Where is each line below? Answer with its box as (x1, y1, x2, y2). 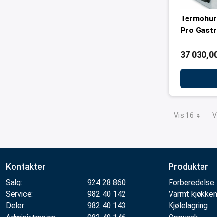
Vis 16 (174, 111, 194, 119)
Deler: (6, 201, 26, 210)
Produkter (169, 161, 208, 171)
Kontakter (6, 161, 46, 171)
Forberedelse (169, 178, 214, 187)
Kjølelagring (169, 201, 208, 210)
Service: (6, 189, 33, 199)
